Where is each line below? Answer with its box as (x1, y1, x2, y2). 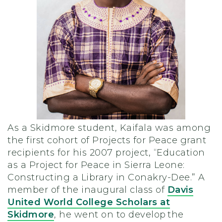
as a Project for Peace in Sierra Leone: (7, 159, 185, 170)
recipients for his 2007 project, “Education (7, 147, 205, 158)
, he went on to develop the (54, 209, 184, 220)
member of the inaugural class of (7, 184, 167, 195)
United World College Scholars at (7, 196, 170, 208)
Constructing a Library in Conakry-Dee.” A (7, 171, 205, 183)
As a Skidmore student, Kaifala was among (7, 122, 211, 133)
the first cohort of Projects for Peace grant (7, 134, 206, 146)
